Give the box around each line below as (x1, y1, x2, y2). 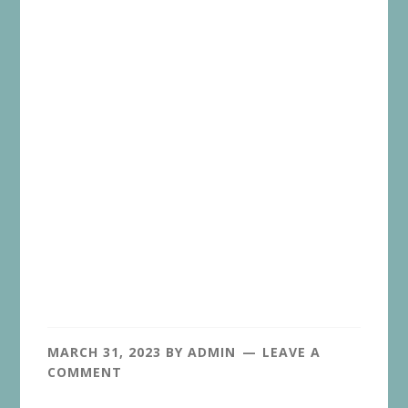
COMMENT (47, 363, 123, 382)
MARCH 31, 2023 (47, 343, 162, 362)
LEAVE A (262, 343, 321, 362)
